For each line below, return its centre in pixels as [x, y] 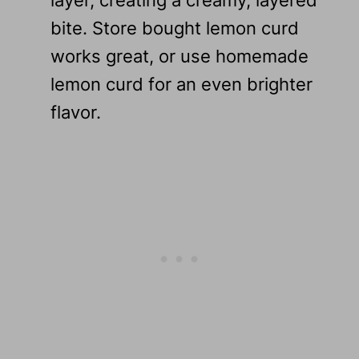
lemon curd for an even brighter [181, 84]
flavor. [75, 112]
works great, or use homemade [179, 56]
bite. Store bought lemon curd [174, 28]
